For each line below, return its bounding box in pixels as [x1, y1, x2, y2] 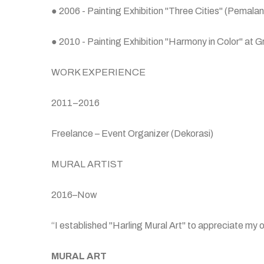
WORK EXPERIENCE [51, 67, 146, 77]
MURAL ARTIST [51, 159, 123, 169]
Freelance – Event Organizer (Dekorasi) [51, 128, 213, 138]
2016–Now [51, 190, 97, 200]
